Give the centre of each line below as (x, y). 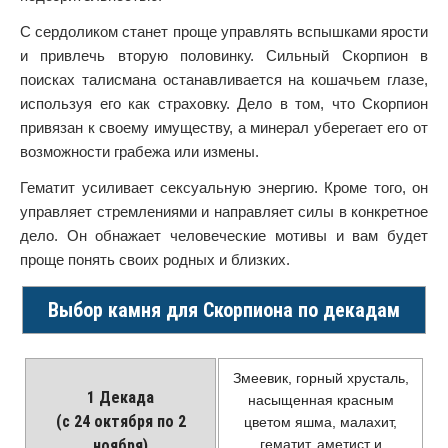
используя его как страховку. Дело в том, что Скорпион (224, 103)
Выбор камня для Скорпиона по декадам (224, 310)
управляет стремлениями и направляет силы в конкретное (224, 211)
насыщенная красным (320, 400)
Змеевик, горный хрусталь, (320, 378)
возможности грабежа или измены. (139, 151)
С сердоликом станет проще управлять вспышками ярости (224, 31)
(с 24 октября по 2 (120, 421)
